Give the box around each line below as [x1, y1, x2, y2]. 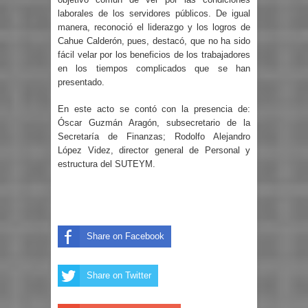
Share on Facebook [87, 231, 164, 242]
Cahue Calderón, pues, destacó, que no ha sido [58, 35, 250, 46]
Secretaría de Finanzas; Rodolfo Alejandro [58, 131, 250, 142]
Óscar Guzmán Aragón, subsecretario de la [58, 118, 250, 129]
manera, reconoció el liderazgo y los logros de [58, 21, 250, 32]
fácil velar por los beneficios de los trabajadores [58, 49, 250, 60]
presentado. [58, 76, 104, 87]
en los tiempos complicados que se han [58, 63, 250, 74]
